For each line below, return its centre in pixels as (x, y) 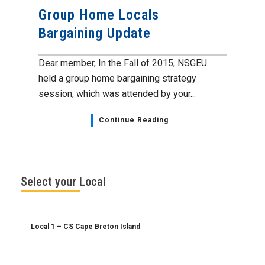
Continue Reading (133, 120)
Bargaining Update (95, 33)
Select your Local (63, 181)
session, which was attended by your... (117, 93)
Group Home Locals (99, 14)
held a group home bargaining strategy (117, 78)
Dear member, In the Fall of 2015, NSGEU (123, 63)
